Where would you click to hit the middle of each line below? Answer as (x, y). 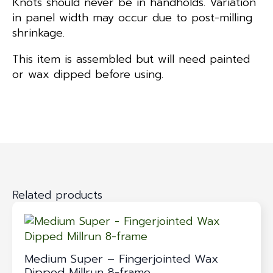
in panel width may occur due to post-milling (132, 17)
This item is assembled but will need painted (131, 59)
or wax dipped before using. (88, 74)
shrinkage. (38, 33)
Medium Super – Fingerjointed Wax (121, 259)
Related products (57, 195)
